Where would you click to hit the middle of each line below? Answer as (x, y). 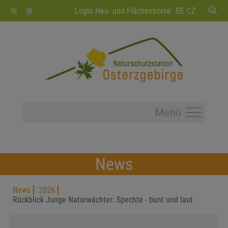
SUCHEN (54, 6)
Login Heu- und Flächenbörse (123, 11)
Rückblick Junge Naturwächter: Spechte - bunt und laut (103, 200)
